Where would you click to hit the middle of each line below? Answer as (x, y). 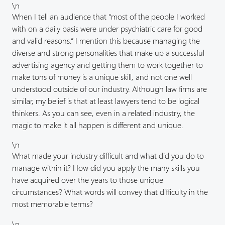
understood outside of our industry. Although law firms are (109, 89)
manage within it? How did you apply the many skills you (106, 168)
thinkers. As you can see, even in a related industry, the (103, 113)
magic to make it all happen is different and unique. (98, 125)
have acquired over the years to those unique (88, 180)
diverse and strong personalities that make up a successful (108, 53)
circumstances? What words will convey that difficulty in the (110, 192)
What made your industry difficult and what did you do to (108, 156)
